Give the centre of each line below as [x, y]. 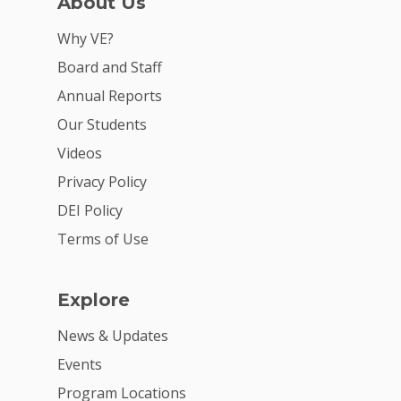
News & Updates [113, 335]
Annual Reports [110, 95]
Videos [80, 153]
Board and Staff [110, 67]
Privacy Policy [102, 181]
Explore [94, 299]
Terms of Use [103, 239]
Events [80, 364]
